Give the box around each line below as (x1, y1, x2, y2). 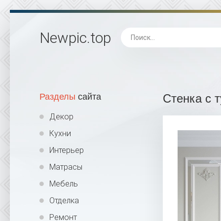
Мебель (49, 179, 78, 188)
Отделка (49, 196, 79, 205)
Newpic (39, 29, 87, 46)
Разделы (39, 92, 75, 102)
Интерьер (49, 146, 84, 155)
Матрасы (49, 162, 82, 172)
